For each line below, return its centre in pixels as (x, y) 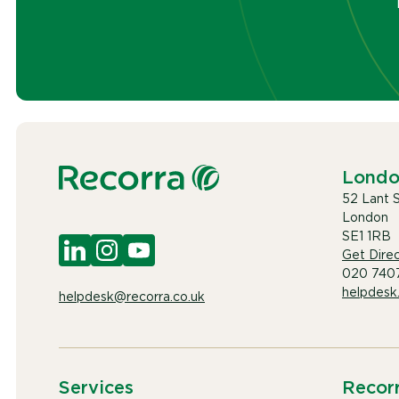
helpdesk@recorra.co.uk (132, 296)
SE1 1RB (366, 236)
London (365, 217)
